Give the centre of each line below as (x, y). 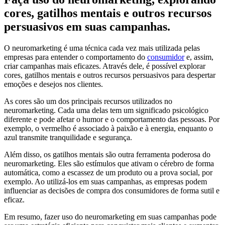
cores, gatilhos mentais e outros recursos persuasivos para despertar (110, 75)
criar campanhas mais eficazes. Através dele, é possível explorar (105, 66)
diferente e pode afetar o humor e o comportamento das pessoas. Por (112, 120)
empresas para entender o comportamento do (76, 57)
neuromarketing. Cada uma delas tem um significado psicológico (106, 110)
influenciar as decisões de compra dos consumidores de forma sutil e (112, 191)
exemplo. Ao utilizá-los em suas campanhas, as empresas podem (105, 182)
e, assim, (199, 57)
